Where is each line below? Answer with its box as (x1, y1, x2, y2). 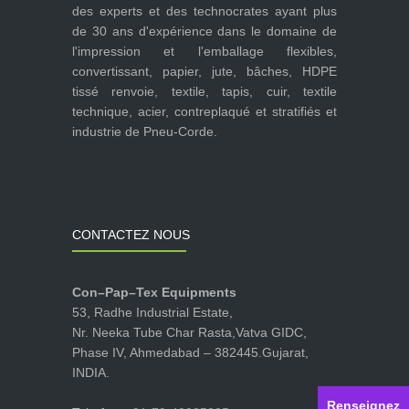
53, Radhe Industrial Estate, (72, 304, 233, 320)
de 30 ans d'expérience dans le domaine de (72, 23, 337, 38)
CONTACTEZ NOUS (72, 226, 190, 242)
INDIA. (72, 364, 110, 380)
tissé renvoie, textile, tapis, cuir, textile (72, 83, 337, 99)
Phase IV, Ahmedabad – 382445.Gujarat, (72, 344, 309, 360)
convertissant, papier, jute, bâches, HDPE (72, 63, 337, 79)
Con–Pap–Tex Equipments (72, 284, 236, 299)
